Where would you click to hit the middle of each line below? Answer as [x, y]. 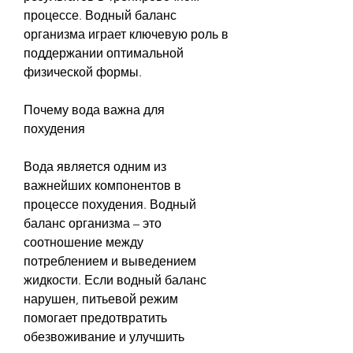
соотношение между [84, 242]
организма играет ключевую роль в [126, 34]
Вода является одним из [95, 166]
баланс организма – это [93, 223]
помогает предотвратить [95, 318]
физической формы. [83, 72]
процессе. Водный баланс [100, 15]
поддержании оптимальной [104, 53]
